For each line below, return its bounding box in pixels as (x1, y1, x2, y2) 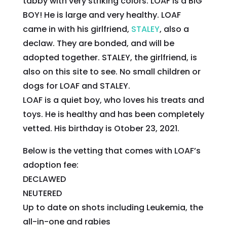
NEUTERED (22, 187, 62, 199)
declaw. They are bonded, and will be (22, 37, 174, 49)
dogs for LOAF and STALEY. (22, 80, 130, 92)
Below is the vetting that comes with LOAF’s (22, 144, 201, 157)
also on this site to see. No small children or (22, 65, 201, 78)
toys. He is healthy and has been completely (22, 108, 204, 120)
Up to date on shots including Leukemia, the (22, 201, 203, 213)
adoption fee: (22, 159, 79, 171)
